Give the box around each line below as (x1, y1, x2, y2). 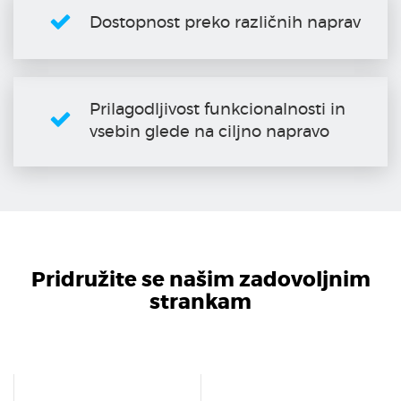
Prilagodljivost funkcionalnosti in (90, 102, 346, 119)
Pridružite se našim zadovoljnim (30, 270, 371, 292)
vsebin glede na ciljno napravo (90, 124, 329, 141)
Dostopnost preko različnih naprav (90, 15, 361, 32)
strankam (149, 293, 252, 314)
